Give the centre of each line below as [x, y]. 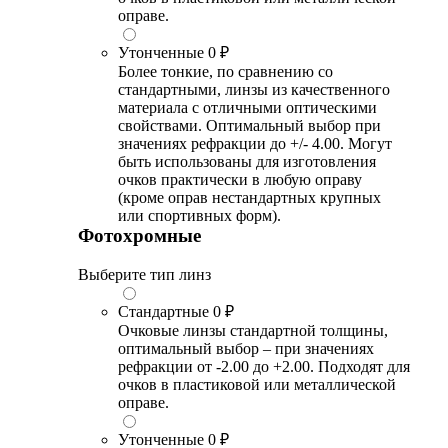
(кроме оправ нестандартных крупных [249, 198]
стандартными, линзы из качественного [254, 90]
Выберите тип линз [144, 274]
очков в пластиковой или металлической [257, 384]
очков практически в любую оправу [240, 180]
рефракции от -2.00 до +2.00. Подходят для [264, 366]
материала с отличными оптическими [247, 108]
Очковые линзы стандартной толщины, [253, 330]
